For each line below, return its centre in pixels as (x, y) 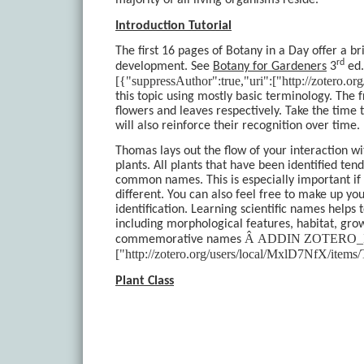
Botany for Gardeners (270, 67)
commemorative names (180, 240)
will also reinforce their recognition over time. (238, 126)
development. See (164, 67)
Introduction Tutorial (173, 26)
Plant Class (145, 281)
